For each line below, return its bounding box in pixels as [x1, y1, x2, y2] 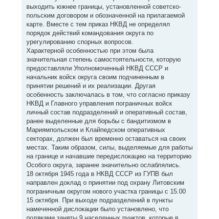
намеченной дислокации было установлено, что [26, 205, 169, 213]
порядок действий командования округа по [26, 29, 153, 37]
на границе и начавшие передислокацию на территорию [26, 153, 192, 160]
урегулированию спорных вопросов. [26, 38, 133, 45]
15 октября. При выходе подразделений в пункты [26, 197, 173, 204]
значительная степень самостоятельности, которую [26, 56, 181, 63]
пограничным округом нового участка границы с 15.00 [26, 188, 186, 195]
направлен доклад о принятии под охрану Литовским [26, 179, 184, 186]
